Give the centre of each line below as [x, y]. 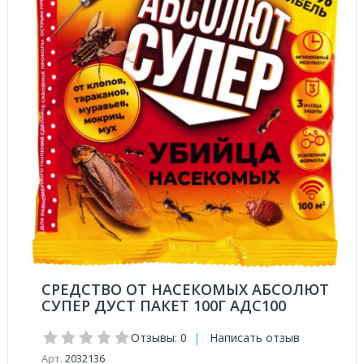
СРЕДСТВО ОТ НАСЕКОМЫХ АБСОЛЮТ [185, 289]
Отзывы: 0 [159, 338]
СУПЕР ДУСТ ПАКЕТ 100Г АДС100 [164, 305]
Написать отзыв [255, 338]
